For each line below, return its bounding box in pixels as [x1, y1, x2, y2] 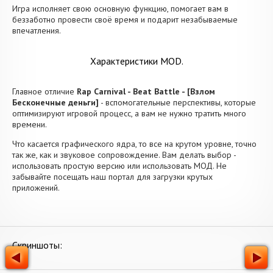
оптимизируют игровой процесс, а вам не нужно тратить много [12, 108, 246, 119]
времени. [12, 119, 47, 130]
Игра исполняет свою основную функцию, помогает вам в [12, 3, 229, 14]
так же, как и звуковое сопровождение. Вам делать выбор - [12, 149, 236, 160]
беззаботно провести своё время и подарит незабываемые [12, 14, 238, 25]
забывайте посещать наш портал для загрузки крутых [12, 171, 213, 182]
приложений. [12, 182, 60, 193]
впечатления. [12, 25, 61, 36]
